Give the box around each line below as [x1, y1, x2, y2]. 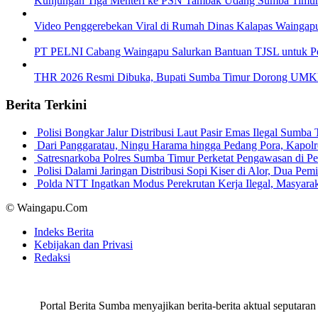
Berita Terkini [6, 97, 87, 112]
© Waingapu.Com [6, 201, 87, 214]
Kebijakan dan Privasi [34, 238, 133, 251]
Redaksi [34, 251, 70, 263]
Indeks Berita [34, 225, 94, 238]
